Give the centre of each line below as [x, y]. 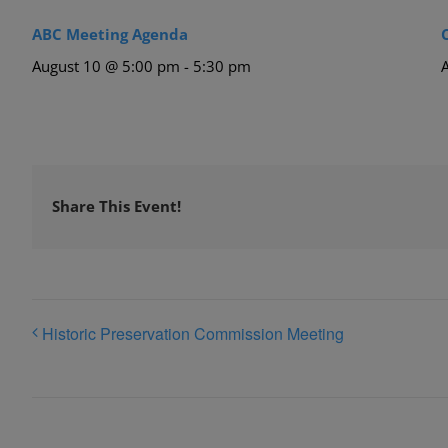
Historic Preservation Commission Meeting [193, 334]
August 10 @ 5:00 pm [106, 65]
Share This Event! [116, 206]
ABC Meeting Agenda [110, 33]
